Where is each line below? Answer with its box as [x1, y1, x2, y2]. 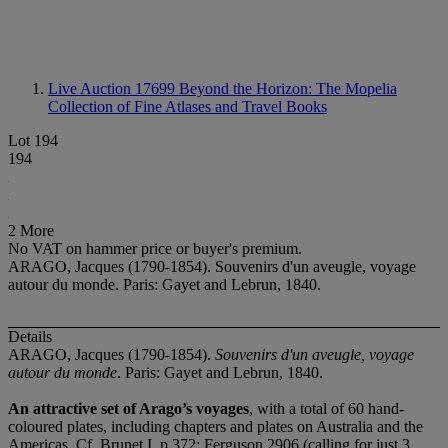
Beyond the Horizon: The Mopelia [179, 80, 397, 97]
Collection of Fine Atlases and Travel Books [48, 98, 327, 115]
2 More [8, 222, 54, 239]
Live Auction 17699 [48, 80, 179, 97]
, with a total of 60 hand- [249, 400, 404, 418]
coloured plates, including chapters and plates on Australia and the [8, 418, 423, 436]
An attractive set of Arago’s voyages [8, 400, 249, 418]
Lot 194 [8, 132, 58, 149]
